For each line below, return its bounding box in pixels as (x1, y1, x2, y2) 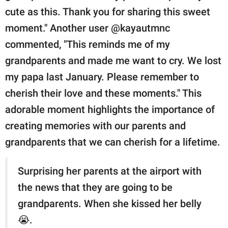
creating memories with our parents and (5, 119, 186, 132)
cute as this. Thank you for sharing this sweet (5, 5, 210, 18)
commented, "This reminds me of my (5, 38, 170, 50)
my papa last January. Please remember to (5, 70, 199, 83)
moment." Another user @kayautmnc (5, 21, 170, 34)
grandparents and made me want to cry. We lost (5, 54, 221, 67)
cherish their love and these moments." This (5, 87, 202, 99)
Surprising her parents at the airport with (18, 164, 202, 177)
